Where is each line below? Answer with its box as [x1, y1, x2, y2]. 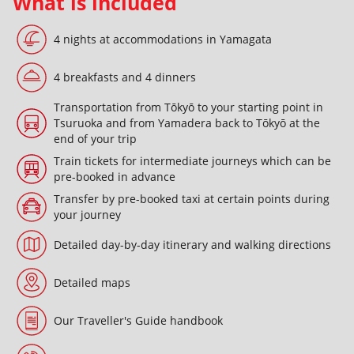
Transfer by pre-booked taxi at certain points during [54, 190, 330, 206]
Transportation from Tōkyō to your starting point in [54, 99, 323, 115]
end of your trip [54, 130, 137, 146]
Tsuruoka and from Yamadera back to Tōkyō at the [54, 115, 320, 130]
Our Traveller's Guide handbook [54, 312, 223, 328]
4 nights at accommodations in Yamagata [54, 31, 272, 47]
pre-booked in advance [54, 168, 175, 184]
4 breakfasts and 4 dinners [54, 69, 196, 85]
